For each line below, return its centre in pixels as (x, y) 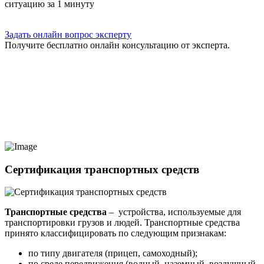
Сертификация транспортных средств (102, 169)
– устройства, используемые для (174, 212)
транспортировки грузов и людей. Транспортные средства (122, 223)
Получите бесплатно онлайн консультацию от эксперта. (117, 45)
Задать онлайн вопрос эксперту (68, 34)
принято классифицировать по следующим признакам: (115, 233)
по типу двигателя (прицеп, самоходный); (113, 253)
